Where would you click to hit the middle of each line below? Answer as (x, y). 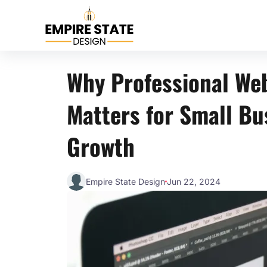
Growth (101, 146)
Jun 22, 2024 (194, 181)
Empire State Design (125, 181)
